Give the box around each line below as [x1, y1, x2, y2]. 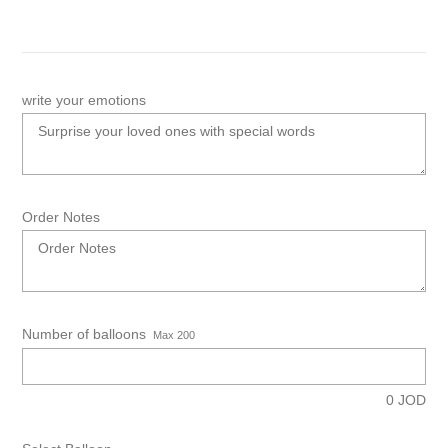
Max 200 [153, 329, 195, 342]
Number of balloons [22, 326, 146, 343]
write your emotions [22, 92, 146, 109]
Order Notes [22, 209, 100, 226]
